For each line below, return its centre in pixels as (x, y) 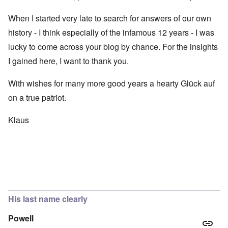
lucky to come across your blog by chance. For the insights (113, 47)
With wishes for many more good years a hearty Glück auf (111, 83)
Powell (21, 218)
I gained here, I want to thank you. (68, 61)
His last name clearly (48, 199)
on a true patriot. (37, 98)
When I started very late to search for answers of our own (110, 18)
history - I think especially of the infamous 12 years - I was (111, 33)
